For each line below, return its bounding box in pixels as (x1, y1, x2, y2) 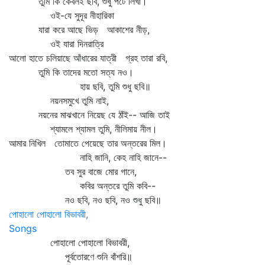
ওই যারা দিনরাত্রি (9, 38, 104, 50)
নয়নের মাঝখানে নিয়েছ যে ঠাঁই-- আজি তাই (9, 109, 170, 121)
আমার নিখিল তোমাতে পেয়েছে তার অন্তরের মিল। (9, 137, 167, 149)
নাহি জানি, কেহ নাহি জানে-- (9, 151, 167, 163)
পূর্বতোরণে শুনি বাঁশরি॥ (9, 251, 132, 263)
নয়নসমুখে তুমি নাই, (9, 95, 109, 106)
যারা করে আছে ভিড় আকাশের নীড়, (9, 24, 150, 35)
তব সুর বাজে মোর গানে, (9, 166, 137, 177)
